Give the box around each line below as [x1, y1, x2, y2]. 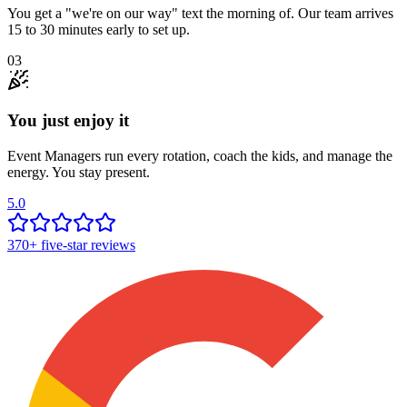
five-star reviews [37, 237, 135, 253]
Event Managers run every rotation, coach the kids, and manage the [7, 148, 392, 164]
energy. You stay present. [7, 164, 150, 181]
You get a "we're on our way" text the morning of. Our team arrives [7, 5, 393, 21]
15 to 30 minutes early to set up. [7, 21, 190, 37]
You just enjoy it [7, 111, 129, 131]
